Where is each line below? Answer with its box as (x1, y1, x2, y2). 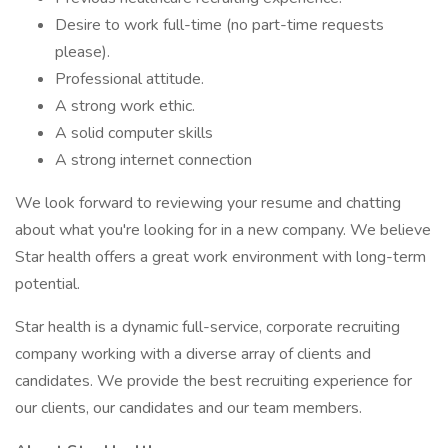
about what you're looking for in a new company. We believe (15, 219, 431, 241)
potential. (15, 273, 80, 295)
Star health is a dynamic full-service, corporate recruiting (15, 316, 400, 338)
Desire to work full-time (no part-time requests (55, 14, 384, 36)
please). (55, 41, 110, 63)
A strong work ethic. (55, 95, 195, 117)
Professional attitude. (55, 68, 204, 90)
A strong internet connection (55, 149, 256, 171)
